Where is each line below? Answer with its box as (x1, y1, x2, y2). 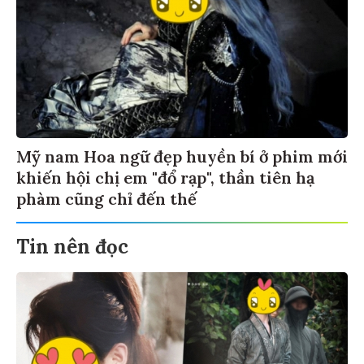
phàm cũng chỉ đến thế (16, 191, 197, 212)
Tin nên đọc (16, 236, 128, 262)
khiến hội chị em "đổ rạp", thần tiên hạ (16, 170, 314, 191)
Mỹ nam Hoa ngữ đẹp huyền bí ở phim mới (16, 149, 348, 170)
